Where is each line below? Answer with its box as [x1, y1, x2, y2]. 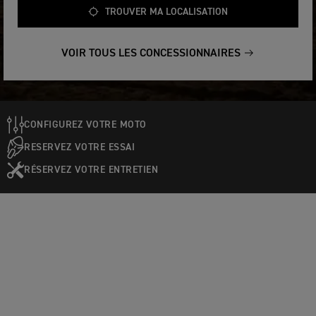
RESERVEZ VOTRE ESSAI [24, 142, 135, 152]
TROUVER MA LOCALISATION [105, 7, 228, 17]
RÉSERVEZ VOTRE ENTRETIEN [24, 164, 158, 175]
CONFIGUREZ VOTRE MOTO [24, 119, 147, 130]
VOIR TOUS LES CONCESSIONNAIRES [61, 48, 241, 59]
